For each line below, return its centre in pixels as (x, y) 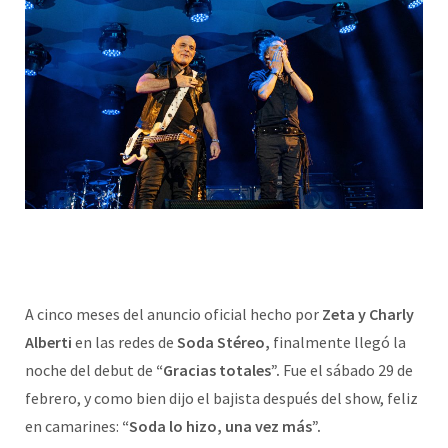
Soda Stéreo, (223, 342)
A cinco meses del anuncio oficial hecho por (173, 314)
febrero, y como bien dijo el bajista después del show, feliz (221, 398)
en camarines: (72, 426)
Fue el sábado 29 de (346, 370)
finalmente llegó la (338, 342)
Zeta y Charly (368, 314)
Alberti (48, 342)
